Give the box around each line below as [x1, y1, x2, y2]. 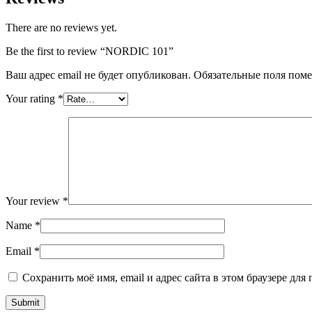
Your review [6, 194, 63, 207]
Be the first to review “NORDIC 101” [6, 45, 173, 57]
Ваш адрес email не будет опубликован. [6, 68, 191, 81]
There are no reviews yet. [6, 21, 117, 33]
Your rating [6, 92, 58, 104]
